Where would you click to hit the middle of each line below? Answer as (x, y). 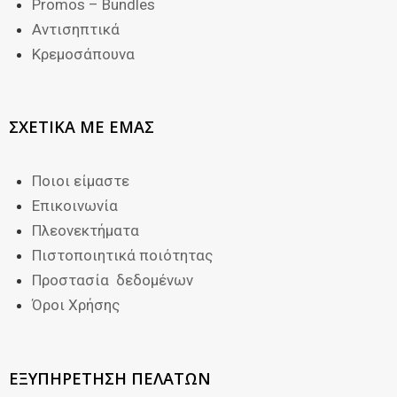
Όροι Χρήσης (75, 305)
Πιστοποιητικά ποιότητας (122, 256)
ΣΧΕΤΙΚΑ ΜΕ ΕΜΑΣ (82, 127)
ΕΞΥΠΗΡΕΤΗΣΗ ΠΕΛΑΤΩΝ (110, 378)
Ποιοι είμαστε (80, 181)
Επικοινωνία (74, 206)
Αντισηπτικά (75, 29)
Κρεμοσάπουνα (83, 54)
